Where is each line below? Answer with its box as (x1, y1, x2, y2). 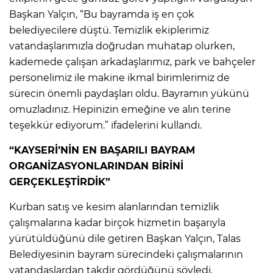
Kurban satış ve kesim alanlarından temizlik (9, 200, 219, 213)
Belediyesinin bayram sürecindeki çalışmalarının (9, 248, 243, 260)
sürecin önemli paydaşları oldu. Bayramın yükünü (9, 87, 249, 99)
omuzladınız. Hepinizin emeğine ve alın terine (9, 103, 231, 115)
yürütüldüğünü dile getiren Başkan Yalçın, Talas (9, 232, 241, 244)
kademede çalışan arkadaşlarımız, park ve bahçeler (9, 55, 255, 68)
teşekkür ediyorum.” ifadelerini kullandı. (9, 119, 202, 131)
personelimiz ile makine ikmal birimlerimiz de (9, 71, 230, 83)
